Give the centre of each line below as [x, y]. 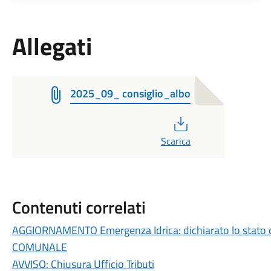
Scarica [175, 141]
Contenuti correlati [79, 207]
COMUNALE [39, 247]
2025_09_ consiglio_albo [130, 93]
